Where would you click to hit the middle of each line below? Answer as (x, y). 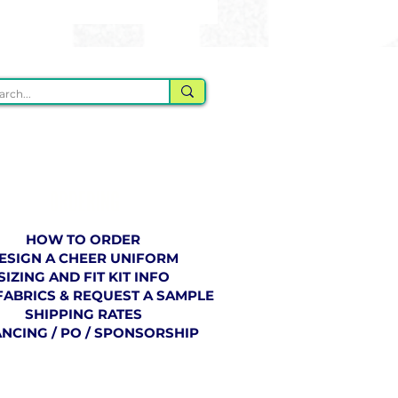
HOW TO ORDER (83, 239)
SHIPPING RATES (83, 314)
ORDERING (85, 203)
